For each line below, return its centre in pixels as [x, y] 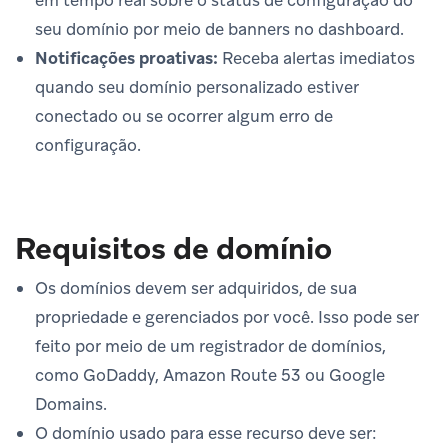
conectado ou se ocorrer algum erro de [184, 115]
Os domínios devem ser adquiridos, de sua [196, 287]
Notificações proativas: [126, 57]
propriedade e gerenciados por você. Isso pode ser [227, 316]
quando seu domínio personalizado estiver [197, 86]
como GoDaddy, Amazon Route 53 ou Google [210, 374]
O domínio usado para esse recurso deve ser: [206, 432]
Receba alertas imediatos [316, 57]
